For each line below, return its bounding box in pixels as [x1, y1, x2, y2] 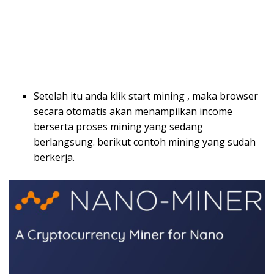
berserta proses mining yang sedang [34, 120, 203, 134]
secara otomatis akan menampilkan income [34, 105, 232, 119]
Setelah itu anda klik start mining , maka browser [34, 89, 258, 103]
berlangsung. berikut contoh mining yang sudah [34, 135, 256, 149]
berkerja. [34, 150, 75, 165]
